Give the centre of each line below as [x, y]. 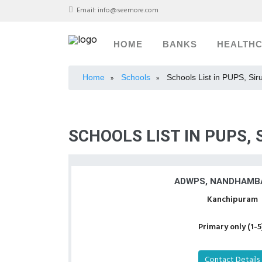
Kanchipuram [232, 200]
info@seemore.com [128, 11]
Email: [86, 11]
